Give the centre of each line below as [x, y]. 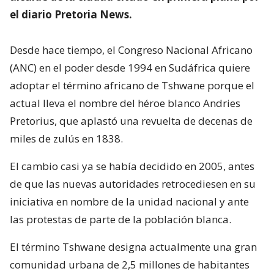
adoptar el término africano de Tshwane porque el [132, 85]
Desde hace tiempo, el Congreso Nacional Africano [131, 50]
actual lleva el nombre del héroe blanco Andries [125, 103]
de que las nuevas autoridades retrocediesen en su [133, 183]
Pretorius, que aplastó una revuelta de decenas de [131, 120]
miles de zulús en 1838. [66, 138]
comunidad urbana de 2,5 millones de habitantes [130, 264]
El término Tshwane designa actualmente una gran [133, 246]
